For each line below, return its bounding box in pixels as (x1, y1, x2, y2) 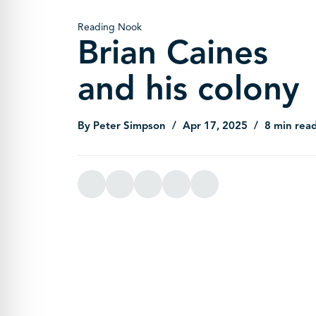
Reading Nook (77, 21, 142, 34)
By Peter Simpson (77, 119, 169, 133)
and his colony (77, 68, 299, 110)
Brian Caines (77, 32, 268, 74)
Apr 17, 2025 (182, 119, 250, 133)
